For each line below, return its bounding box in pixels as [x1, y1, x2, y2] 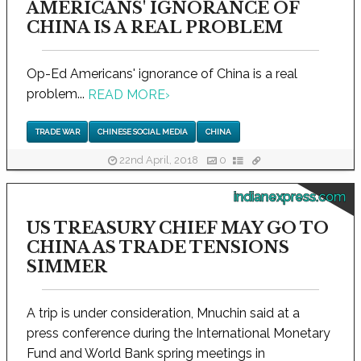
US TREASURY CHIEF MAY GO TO [27, 218, 329, 239]
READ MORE [88, 86, 165, 102]
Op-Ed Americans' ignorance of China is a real [27, 65, 297, 81]
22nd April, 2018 [116, 153, 201, 166]
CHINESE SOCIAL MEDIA [97, 127, 188, 137]
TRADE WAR [35, 127, 80, 137]
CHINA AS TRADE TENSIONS [27, 238, 289, 258]
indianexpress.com [234, 189, 346, 205]
